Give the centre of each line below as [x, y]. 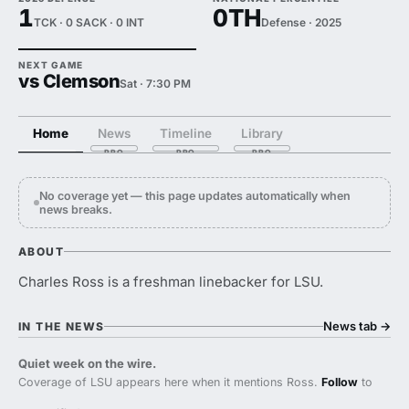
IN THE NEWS [62, 326]
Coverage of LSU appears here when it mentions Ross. [170, 382]
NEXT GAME [51, 65]
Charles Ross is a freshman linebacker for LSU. [171, 282]
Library [262, 133]
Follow [340, 382]
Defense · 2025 [301, 22]
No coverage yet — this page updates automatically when [195, 196]
